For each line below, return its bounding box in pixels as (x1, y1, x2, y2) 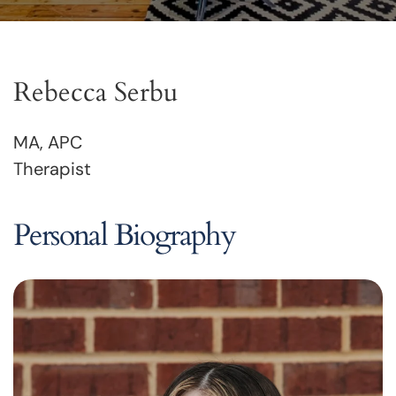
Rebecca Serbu (13, 74, 178, 110)
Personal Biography (13, 215, 236, 255)
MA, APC (13, 131, 82, 154)
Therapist (13, 157, 91, 180)
